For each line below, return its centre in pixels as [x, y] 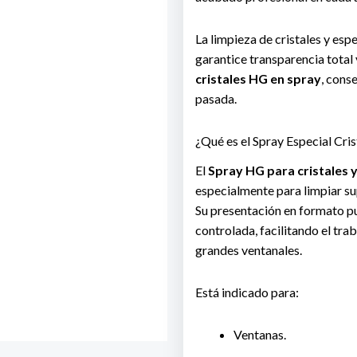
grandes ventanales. [248, 249]
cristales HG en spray [258, 79]
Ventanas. [259, 334]
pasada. [216, 99]
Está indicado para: [247, 292]
